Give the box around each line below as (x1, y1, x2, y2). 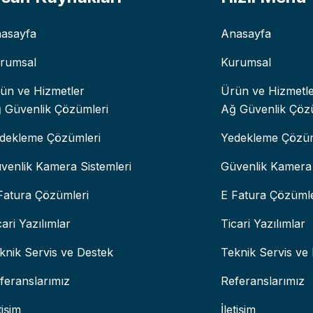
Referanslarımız (221, 274, 305, 289)
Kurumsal (221, 55, 271, 70)
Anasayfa (221, 27, 271, 41)
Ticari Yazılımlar (221, 217, 305, 231)
